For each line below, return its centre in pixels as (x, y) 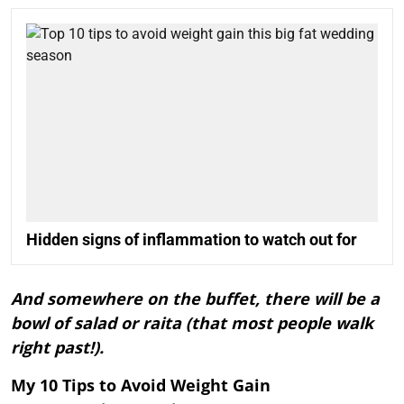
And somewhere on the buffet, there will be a (195, 298)
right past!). (57, 347)
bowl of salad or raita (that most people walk (192, 322)
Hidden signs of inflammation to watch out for (192, 239)
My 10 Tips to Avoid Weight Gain (141, 385)
